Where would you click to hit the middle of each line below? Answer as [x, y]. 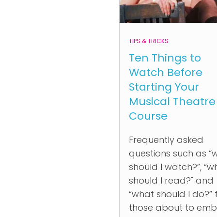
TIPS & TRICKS [149, 41]
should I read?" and [171, 180]
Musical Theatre [172, 101]
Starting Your [164, 87]
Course [148, 116]
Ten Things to [165, 58]
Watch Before [166, 72]
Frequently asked [166, 140]
